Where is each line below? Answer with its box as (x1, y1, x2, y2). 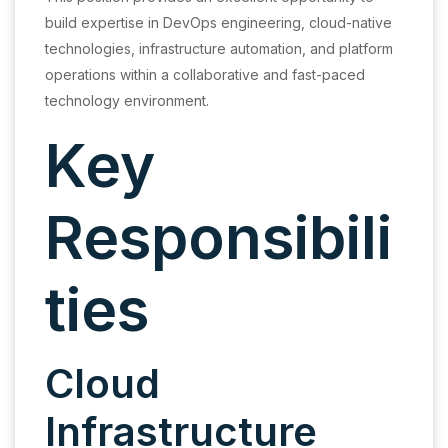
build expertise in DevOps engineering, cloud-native (45, 14, 392, 32)
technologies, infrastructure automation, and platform (45, 40, 393, 58)
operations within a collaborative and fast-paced (45, 66, 365, 84)
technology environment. (45, 92, 209, 110)
